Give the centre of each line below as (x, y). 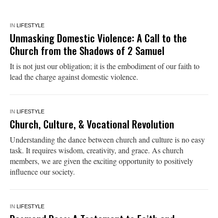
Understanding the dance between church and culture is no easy (107, 139)
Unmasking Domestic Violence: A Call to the (98, 37)
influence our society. (42, 171)
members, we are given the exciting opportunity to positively (101, 161)
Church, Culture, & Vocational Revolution (92, 124)
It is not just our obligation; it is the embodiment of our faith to (104, 66)
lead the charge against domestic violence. (74, 76)
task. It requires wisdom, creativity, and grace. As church (96, 150)
